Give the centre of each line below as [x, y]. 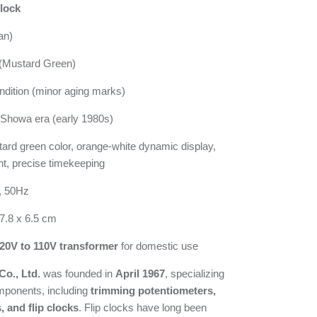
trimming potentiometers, [153, 290]
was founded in [77, 273]
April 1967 [140, 273]
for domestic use [158, 246]
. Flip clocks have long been [142, 307]
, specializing [194, 273]
